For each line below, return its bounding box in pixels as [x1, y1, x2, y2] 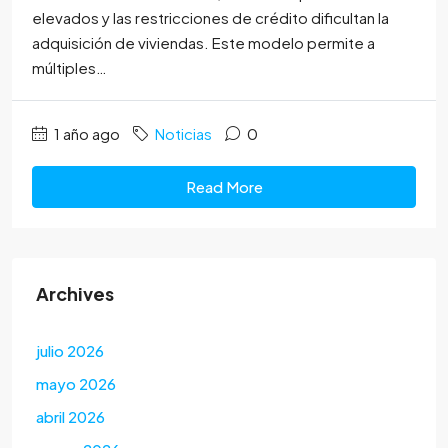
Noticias [155, 124, 212, 144]
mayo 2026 [36, 374, 116, 394]
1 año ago [51, 124, 120, 144]
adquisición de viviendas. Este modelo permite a [32, 33, 375, 53]
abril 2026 [36, 407, 105, 427]
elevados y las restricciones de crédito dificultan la [32, 8, 389, 28]
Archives [36, 282, 114, 306]
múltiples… [32, 58, 107, 78]
